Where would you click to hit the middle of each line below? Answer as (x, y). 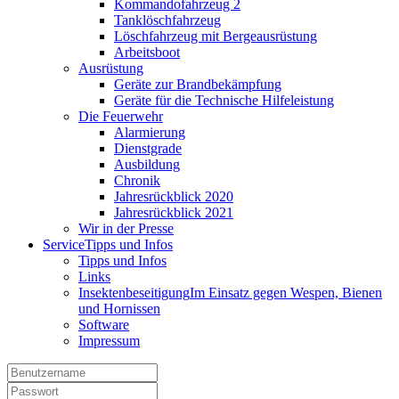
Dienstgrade (148, 149)
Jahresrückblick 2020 (174, 197)
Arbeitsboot (147, 53)
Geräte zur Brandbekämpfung (198, 85)
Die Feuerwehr (121, 117)
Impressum (109, 341)
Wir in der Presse (126, 229)
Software (104, 325)
